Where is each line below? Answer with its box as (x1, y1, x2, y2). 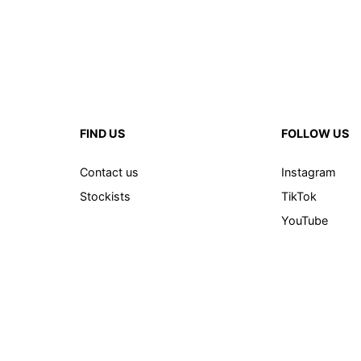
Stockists (79, 189, 131, 203)
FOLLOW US (281, 127, 350, 140)
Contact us (79, 164, 139, 179)
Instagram (281, 164, 337, 179)
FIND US (79, 127, 125, 140)
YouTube (281, 213, 329, 227)
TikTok (281, 189, 317, 203)
